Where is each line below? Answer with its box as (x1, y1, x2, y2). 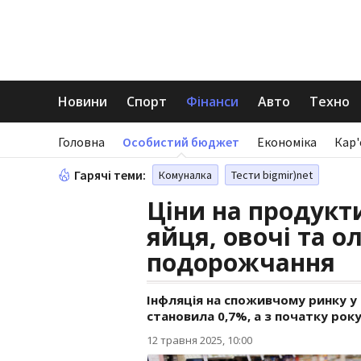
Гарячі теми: (74, 167, 146, 183)
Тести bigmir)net (231, 168, 313, 182)
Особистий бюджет (122, 134, 239, 150)
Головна (58, 134, 105, 150)
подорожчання (147, 246, 335, 279)
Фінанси (186, 93, 239, 110)
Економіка (257, 134, 317, 150)
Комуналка (159, 168, 212, 182)
